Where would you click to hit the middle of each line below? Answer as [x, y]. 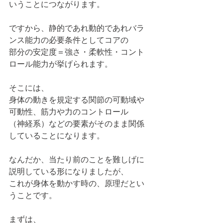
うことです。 [33, 195]
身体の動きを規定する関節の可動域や [77, 100]
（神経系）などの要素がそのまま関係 [77, 123]
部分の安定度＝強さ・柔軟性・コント [77, 52]
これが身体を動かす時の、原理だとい [77, 183]
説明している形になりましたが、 [69, 171]
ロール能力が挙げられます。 [61, 64]
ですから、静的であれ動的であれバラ [77, 28]
